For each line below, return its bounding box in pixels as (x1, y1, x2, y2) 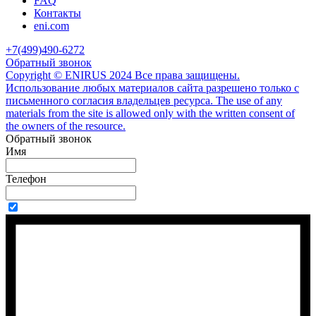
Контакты (34, 6, 81, 19)
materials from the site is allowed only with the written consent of (6, 107, 295, 119)
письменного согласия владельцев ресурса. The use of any (6, 94, 282, 107)
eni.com (34, 19, 69, 32)
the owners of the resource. (6, 119, 126, 132)
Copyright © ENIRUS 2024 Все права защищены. (6, 68, 240, 81)
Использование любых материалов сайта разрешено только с (6, 81, 299, 94)
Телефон (6, 172, 47, 185)
